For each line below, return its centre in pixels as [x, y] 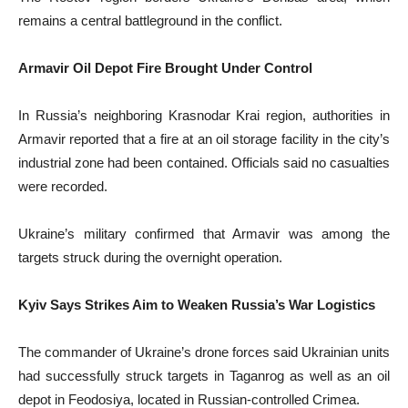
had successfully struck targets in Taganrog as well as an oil [204, 376]
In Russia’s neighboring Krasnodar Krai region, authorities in [204, 116]
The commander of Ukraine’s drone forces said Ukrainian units [204, 352]
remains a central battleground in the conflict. [150, 21]
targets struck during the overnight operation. [150, 258]
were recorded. [63, 187]
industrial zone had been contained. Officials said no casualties [204, 163]
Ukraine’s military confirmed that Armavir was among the [204, 234]
